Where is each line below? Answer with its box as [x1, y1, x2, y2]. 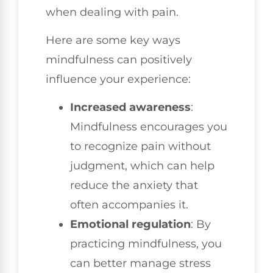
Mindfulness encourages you [70, 120, 227, 134]
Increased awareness [70, 101, 191, 115]
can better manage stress [70, 257, 211, 271]
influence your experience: [46, 73, 191, 86]
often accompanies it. [70, 198, 188, 212]
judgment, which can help [70, 159, 214, 173]
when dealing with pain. [46, 5, 179, 19]
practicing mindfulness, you [70, 237, 222, 251]
